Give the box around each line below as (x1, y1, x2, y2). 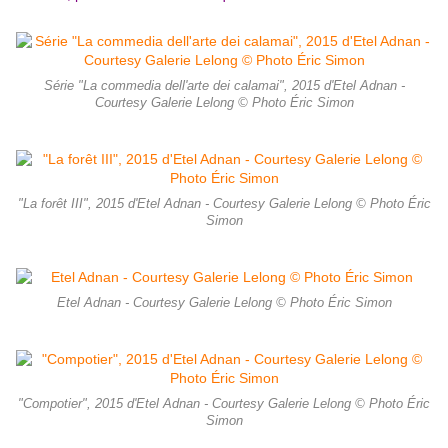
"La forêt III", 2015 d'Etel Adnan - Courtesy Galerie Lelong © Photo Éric (17, 197, 431, 212)
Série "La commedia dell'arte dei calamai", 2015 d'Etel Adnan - (43, 79, 405, 94)
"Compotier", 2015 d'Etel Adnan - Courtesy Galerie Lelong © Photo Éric (18, 397, 430, 412)
